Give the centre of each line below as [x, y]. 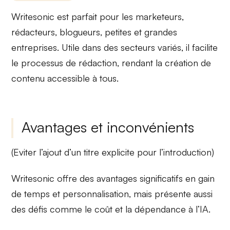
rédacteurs [33, 32]
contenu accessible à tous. [65, 78]
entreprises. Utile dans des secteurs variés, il [102, 47]
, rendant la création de [164, 63]
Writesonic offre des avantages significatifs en [105, 178]
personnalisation [96, 194]
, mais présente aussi [171, 194]
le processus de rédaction [64, 63]
